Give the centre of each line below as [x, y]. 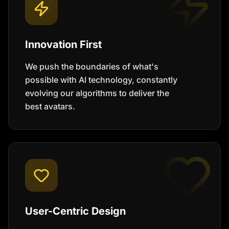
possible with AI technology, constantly [101, 80]
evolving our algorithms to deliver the [97, 93]
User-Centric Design [75, 211]
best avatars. [50, 106]
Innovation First [63, 44]
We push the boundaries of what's [92, 66]
